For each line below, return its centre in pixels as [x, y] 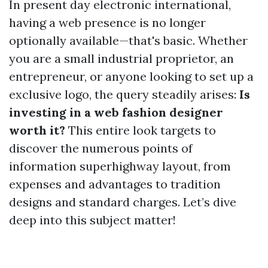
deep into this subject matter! [92, 220]
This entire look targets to [141, 130]
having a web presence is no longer [107, 22]
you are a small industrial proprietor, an [121, 58]
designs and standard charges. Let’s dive [123, 202]
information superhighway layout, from [120, 166]
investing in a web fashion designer [116, 112]
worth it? [37, 130]
